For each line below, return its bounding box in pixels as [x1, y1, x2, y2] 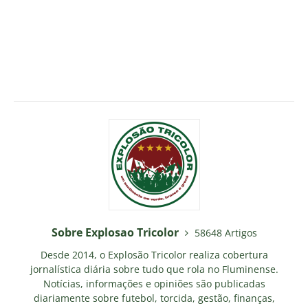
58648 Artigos [194, 226, 257, 239]
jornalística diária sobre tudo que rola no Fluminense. [30, 263, 278, 276]
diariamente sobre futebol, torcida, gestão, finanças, [33, 291, 275, 305]
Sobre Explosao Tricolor [51, 225, 181, 240]
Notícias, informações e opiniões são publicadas [43, 277, 265, 290]
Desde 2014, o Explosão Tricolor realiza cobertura [40, 248, 268, 261]
